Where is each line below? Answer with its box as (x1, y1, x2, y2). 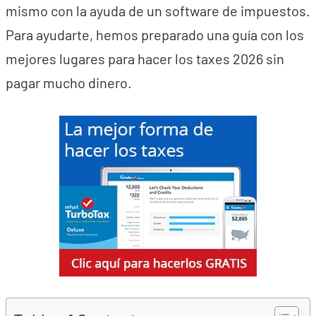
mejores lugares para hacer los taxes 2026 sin (6, 50, 284, 67)
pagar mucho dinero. (6, 74, 132, 91)
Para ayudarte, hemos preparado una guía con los (6, 26, 304, 43)
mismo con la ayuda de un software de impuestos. (6, 2, 310, 19)
